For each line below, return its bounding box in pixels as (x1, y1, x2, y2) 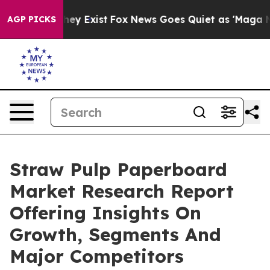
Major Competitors (10, 245, 184, 268)
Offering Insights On (10, 201, 201, 224)
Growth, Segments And (10, 223, 221, 246)
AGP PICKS (7, 14, 56, 25)
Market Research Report (10, 180, 234, 202)
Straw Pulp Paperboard (10, 158, 227, 181)
